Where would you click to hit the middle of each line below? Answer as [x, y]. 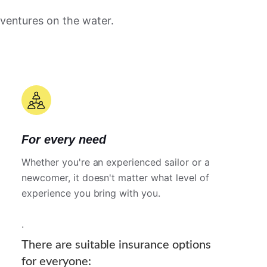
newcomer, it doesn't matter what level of [115, 177]
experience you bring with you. [91, 193]
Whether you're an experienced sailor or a [115, 162]
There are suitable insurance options [116, 245]
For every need [63, 139]
